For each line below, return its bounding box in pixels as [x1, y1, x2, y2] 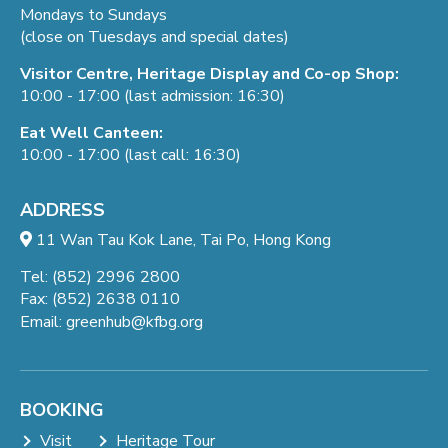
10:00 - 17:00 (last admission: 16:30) [20, 84, 285, 107]
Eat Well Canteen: [20, 121, 163, 144]
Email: [20, 310, 66, 333]
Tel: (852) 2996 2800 [20, 265, 180, 288]
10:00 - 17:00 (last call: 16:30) [20, 143, 241, 166]
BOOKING [20, 397, 104, 422]
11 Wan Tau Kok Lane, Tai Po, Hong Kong [32, 228, 331, 251]
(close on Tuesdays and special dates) [20, 25, 289, 48]
